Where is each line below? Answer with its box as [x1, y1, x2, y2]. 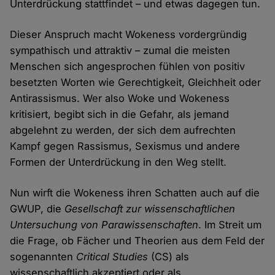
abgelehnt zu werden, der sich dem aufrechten [10, 124, 236, 137]
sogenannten [10, 250, 77, 263]
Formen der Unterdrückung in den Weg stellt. [10, 156, 227, 169]
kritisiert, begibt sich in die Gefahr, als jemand [10, 108, 230, 121]
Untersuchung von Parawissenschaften [10, 219, 199, 231]
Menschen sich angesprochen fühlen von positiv [10, 60, 246, 73]
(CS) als [148, 250, 190, 263]
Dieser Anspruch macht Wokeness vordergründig [10, 28, 247, 41]
